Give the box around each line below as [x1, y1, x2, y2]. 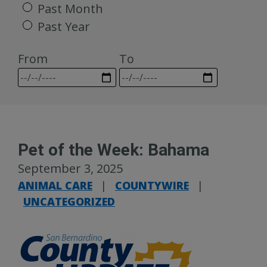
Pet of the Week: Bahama [18, 140, 209, 160]
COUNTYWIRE [115, 178, 189, 193]
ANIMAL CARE [18, 178, 92, 193]
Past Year [38, 18, 90, 35]
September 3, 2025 [18, 160, 123, 176]
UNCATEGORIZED [23, 194, 115, 209]
